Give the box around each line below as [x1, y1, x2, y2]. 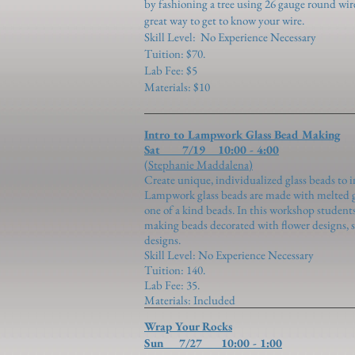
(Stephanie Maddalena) [144, 157, 253, 172]
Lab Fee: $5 [144, 63, 197, 78]
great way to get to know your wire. [144, 13, 304, 28]
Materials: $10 [144, 79, 210, 94]
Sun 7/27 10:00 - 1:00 [144, 335, 282, 350]
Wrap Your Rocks [144, 319, 232, 334]
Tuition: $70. [144, 46, 205, 61]
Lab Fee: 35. [144, 277, 200, 292]
